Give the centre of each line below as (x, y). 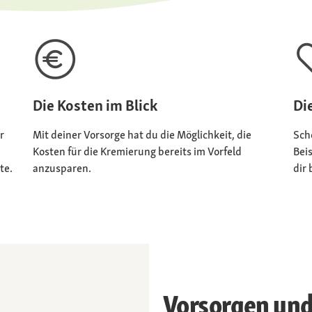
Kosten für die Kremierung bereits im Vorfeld (138, 151)
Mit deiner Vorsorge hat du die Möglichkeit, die (142, 134)
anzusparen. (62, 168)
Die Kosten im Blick (95, 105)
